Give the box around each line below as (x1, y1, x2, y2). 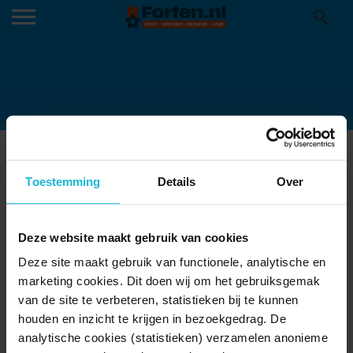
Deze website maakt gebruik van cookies (18, 230, 249, 244)
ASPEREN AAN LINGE (12, 147, 185, 163)
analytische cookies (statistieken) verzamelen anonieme (18, 330, 328, 344)
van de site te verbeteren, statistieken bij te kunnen (18, 292, 299, 307)
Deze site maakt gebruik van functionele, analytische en (18, 255, 326, 269)
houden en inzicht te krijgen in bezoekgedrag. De (18, 311, 286, 325)
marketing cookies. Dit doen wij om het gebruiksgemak (18, 273, 320, 288)
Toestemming (25, 174, 101, 188)
